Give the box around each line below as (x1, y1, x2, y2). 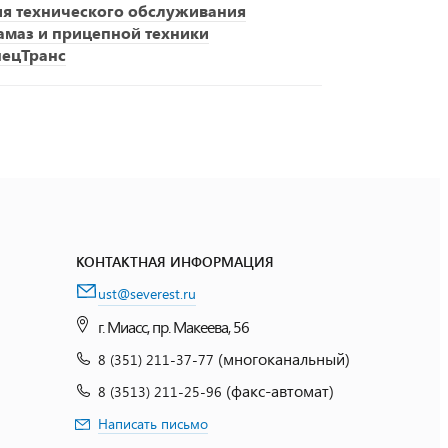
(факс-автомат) (226, 380, 334, 401)
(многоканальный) (218, 348, 350, 369)
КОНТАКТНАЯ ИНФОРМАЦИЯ (76, 252, 274, 271)
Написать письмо (98, 414, 208, 433)
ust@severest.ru (98, 284, 196, 303)
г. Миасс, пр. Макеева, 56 (98, 316, 249, 337)
